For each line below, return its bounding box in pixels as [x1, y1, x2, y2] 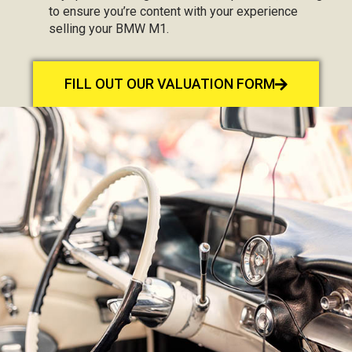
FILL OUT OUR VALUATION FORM [64, 75, 275, 92]
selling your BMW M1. [49, 21, 170, 36]
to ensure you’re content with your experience [49, 4, 299, 19]
